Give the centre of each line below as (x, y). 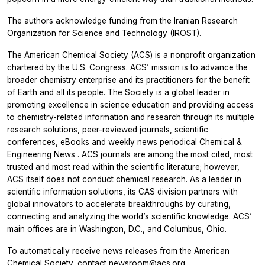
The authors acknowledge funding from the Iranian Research (122, 20)
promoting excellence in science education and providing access (130, 104)
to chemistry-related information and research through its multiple (131, 117)
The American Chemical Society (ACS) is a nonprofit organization (131, 55)
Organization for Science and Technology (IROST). (104, 33)
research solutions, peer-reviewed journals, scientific (108, 129)
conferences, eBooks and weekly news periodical (103, 142)
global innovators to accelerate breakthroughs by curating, (119, 204)
